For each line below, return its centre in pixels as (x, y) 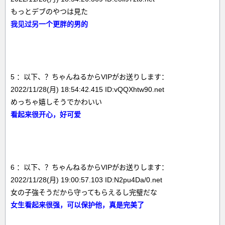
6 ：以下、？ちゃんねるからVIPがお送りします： (89, 167)
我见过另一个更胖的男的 (49, 24)
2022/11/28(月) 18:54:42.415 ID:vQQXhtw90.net (87, 89)
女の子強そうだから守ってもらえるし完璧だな (84, 192)
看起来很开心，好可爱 (46, 115)
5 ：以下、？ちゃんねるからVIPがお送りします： (89, 77)
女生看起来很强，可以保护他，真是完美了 (77, 205)
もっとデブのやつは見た (49, 12)
